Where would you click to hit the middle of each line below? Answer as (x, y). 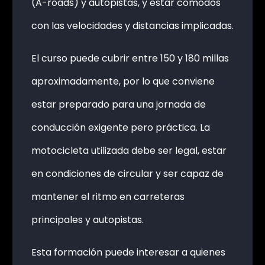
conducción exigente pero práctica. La (120, 127)
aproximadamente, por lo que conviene (123, 81)
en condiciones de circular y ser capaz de (127, 173)
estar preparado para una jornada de (118, 104)
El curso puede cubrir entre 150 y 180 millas (130, 58)
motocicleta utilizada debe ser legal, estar (129, 150)
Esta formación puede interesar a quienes (128, 252)
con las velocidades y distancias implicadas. (132, 25)
